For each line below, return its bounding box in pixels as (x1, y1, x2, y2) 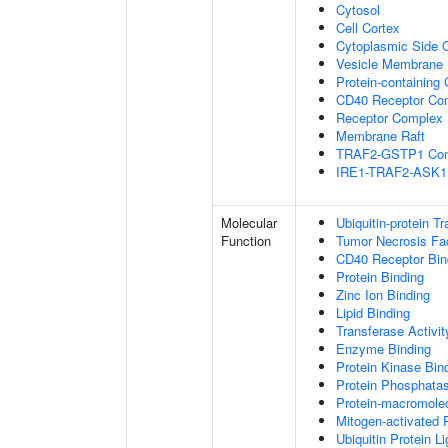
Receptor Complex (336, 108, 443, 127)
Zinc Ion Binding (336, 285, 430, 304)
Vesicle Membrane (336, 54, 443, 73)
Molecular (221, 213, 277, 232)
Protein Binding (336, 267, 424, 286)
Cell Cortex (336, 18, 400, 37)
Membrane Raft (336, 126, 425, 145)
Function (221, 231, 271, 250)
